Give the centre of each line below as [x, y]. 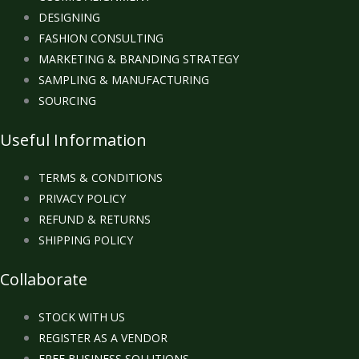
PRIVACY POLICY [82, 199]
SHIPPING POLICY [86, 240]
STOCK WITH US [82, 317]
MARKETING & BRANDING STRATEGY [139, 59]
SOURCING [67, 101]
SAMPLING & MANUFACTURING [124, 80]
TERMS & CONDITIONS [101, 178]
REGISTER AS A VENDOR [103, 338]
